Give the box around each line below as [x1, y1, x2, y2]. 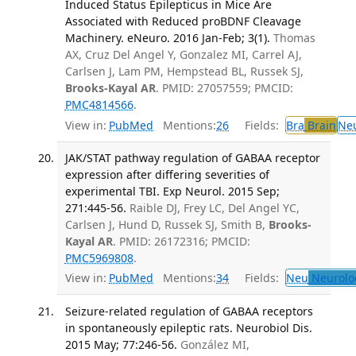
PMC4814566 [64, 97, 133, 113]
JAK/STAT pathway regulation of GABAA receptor [64, 149, 320, 165]
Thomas [273, 30, 315, 46]
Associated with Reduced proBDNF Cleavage [64, 14, 301, 29]
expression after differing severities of [64, 166, 269, 182]
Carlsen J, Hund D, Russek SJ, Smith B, [64, 216, 269, 232]
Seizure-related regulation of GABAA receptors [64, 303, 313, 319]
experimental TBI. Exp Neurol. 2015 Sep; [64, 183, 280, 199]
